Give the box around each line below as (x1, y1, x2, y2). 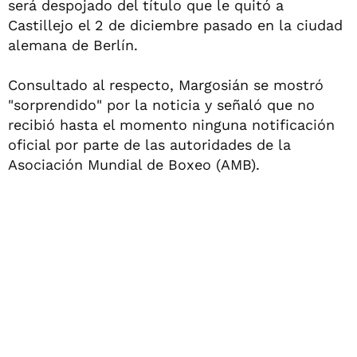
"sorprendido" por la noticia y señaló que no (8, 96, 315, 113)
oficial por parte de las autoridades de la (8, 135, 291, 153)
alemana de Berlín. (8, 36, 138, 53)
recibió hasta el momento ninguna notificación (8, 116, 335, 133)
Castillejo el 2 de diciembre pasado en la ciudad (8, 16, 343, 33)
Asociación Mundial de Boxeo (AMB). (8, 155, 260, 173)
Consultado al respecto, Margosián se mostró (8, 76, 324, 93)
